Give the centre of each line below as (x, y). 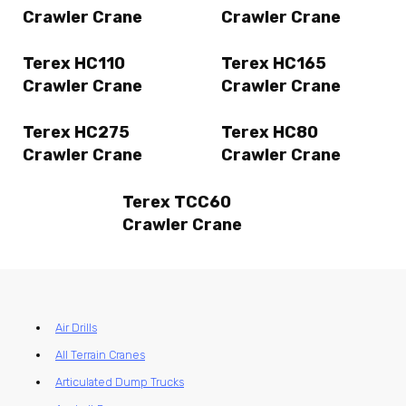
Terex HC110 (74, 63)
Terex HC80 (270, 133)
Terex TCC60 (176, 202)
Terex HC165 (274, 63)
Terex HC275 (76, 133)
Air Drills (76, 327)
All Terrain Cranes (100, 354)
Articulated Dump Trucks (120, 382)
